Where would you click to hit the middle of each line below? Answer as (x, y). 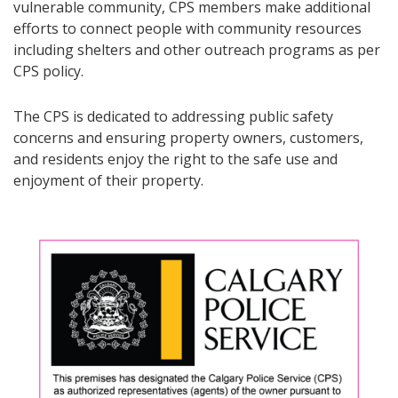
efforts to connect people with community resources (187, 28)
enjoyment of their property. (108, 180)
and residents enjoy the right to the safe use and (175, 159)
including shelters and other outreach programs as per (197, 50)
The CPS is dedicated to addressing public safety (173, 116)
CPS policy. (48, 71)
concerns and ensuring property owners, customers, (188, 138)
